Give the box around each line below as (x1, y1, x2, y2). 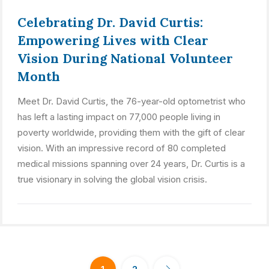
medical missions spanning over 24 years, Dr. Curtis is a (17, 158, 245, 169)
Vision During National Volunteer (17, 50, 233, 67)
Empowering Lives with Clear (17, 32, 208, 49)
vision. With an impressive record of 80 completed (17, 142, 226, 154)
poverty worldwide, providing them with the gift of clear (17, 127, 245, 138)
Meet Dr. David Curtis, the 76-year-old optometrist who (17, 95, 246, 107)
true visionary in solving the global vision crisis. (17, 174, 207, 185)
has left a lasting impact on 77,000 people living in (17, 111, 220, 122)
